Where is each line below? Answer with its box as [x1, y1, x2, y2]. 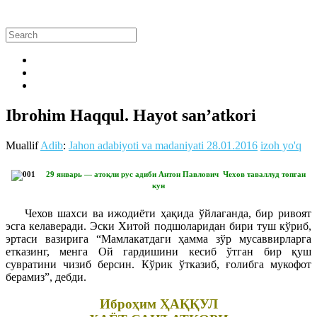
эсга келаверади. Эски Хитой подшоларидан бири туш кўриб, [6, 219, 311, 232]
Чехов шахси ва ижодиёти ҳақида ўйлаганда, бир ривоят [6, 207, 311, 219]
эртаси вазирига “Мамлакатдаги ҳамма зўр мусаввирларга [6, 232, 311, 245]
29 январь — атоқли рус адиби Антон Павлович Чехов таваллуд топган [46, 169, 306, 178]
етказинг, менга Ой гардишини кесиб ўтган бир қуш [6, 245, 311, 258]
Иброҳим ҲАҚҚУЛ [99, 296, 218, 312]
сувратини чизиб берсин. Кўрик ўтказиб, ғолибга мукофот [6, 258, 311, 270]
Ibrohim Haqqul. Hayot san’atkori [6, 105, 256, 125]
